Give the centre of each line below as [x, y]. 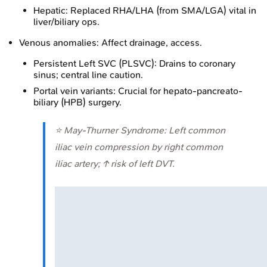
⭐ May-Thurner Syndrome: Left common [140, 130]
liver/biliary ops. [66, 21]
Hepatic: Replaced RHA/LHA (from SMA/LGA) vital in [145, 10]
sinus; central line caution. [88, 74]
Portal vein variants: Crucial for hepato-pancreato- [138, 91]
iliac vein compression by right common [139, 147]
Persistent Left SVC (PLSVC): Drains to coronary [134, 63]
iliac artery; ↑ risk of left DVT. [115, 163]
